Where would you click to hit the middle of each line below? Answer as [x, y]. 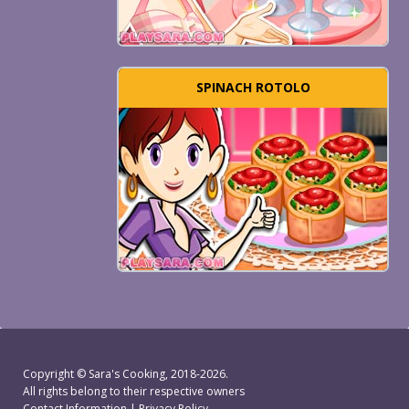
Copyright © [56, 374]
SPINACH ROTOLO [253, 88]
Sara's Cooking [127, 374]
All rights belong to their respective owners [134, 392]
